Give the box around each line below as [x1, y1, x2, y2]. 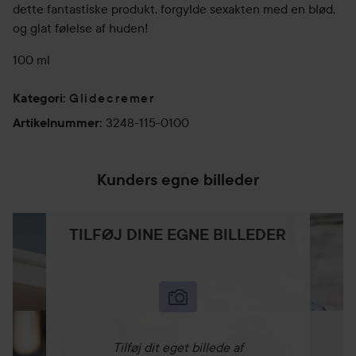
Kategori [13, 90, 63, 106]
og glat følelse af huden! [13, 20, 149, 36]
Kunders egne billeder [97, 170, 259, 189]
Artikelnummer [13, 115, 99, 130]
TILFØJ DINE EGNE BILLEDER [69, 225, 287, 244]
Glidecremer [69, 89, 156, 106]
